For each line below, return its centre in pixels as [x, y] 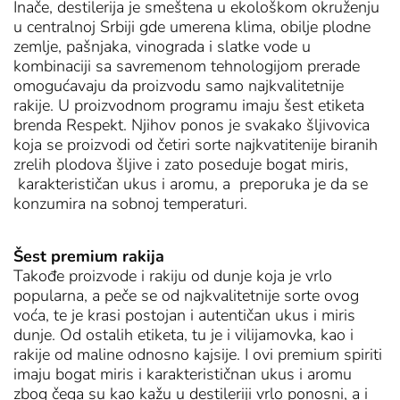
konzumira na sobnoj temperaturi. [130, 204]
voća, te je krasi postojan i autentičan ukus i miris [184, 315]
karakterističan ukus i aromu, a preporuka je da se [191, 184]
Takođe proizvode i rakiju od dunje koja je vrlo [173, 275]
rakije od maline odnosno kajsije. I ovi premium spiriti [198, 354]
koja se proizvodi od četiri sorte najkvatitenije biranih [196, 145]
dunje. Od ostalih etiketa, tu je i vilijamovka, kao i [183, 334]
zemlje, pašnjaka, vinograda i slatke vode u [162, 47]
